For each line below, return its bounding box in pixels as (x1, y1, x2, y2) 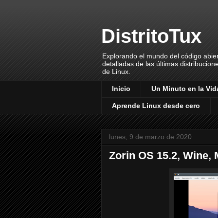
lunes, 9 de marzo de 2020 (109, 132, 192, 141)
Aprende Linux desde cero (112, 102, 200, 110)
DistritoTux (101, 25, 201, 47)
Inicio (112, 85, 130, 93)
